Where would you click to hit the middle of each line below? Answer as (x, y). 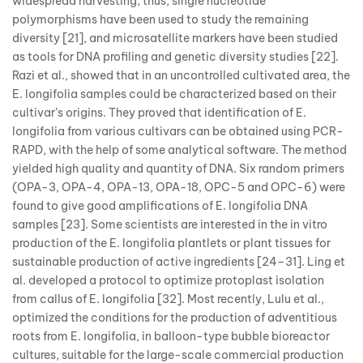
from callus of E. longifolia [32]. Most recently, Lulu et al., (168, 299)
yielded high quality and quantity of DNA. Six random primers (178, 169)
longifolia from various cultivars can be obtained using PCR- (178, 132)
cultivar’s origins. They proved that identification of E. (159, 113)
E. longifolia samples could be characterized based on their (174, 94)
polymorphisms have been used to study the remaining (160, 20)
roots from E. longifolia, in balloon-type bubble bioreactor (171, 337)
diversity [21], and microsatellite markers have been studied (175, 38)
